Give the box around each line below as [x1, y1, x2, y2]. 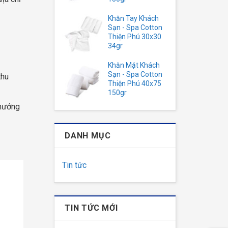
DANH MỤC [65, 131, 111, 140]
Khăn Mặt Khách [108, 61, 160, 69]
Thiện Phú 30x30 [108, 33, 161, 41]
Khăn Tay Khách [108, 14, 159, 22]
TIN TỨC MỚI [65, 203, 118, 213]
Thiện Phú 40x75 [108, 79, 161, 88]
